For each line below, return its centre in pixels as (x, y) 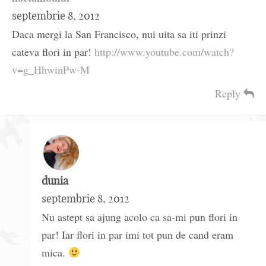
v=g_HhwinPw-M (51, 70)
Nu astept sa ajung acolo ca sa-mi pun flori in (140, 217)
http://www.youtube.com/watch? (164, 52)
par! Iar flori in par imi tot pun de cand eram (137, 235)
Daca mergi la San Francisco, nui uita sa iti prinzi (119, 34)
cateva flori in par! (53, 52)
